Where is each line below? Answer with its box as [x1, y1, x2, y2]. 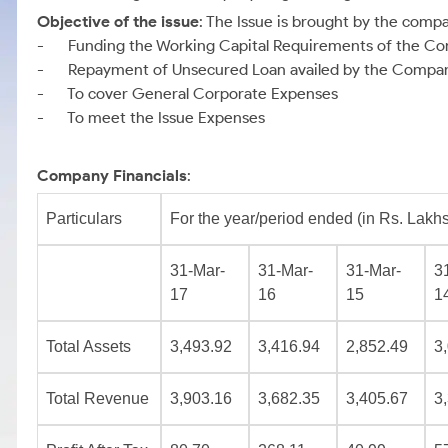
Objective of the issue [37, 12, 199, 31]
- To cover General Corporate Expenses [37, 84, 338, 103]
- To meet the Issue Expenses [37, 108, 265, 127]
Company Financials [37, 166, 187, 185]
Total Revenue [46, 390, 149, 407]
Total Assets [46, 338, 131, 355]
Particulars [46, 210, 122, 227]
